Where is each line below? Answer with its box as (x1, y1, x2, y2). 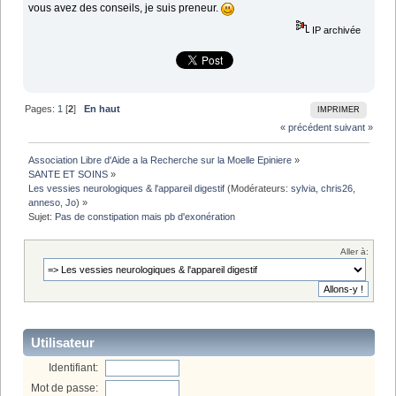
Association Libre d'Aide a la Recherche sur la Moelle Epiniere (28, 155, 293, 166)
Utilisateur (31, 334, 95, 350)
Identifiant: (49, 361, 99, 374)
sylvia (291, 183, 316, 194)
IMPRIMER (316, 104, 360, 114)
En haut (84, 103, 121, 114)
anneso (28, 197, 61, 209)
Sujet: (28, 211, 56, 223)
